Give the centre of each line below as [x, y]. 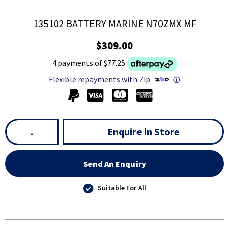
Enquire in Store [143, 132]
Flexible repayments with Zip [99, 79]
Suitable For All [122, 188]
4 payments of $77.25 [88, 63]
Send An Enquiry [114, 164]
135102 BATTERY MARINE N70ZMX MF [114, 24]
